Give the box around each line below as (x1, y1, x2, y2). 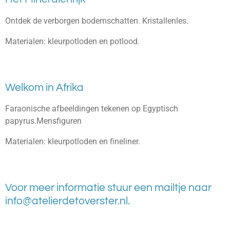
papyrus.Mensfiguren (5, 116, 82, 126)
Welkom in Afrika (5, 82, 86, 93)
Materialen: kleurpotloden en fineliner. (5, 137, 140, 147)
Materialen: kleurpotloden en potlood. (5, 36, 140, 46)
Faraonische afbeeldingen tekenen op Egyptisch (5, 103, 178, 113)
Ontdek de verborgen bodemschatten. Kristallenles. (5, 15, 188, 26)
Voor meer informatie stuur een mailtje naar (5, 182, 212, 194)
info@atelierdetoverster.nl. (5, 196, 132, 207)
